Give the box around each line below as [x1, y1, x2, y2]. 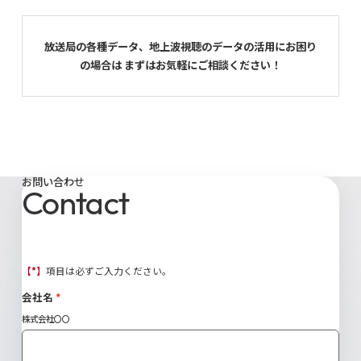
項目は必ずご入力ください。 [45, 264, 172, 278]
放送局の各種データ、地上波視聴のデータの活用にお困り [44, 39, 317, 55]
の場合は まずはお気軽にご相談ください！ [80, 57, 281, 73]
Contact [21, 182, 129, 223]
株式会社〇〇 [21, 313, 70, 326]
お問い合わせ [21, 174, 85, 190]
